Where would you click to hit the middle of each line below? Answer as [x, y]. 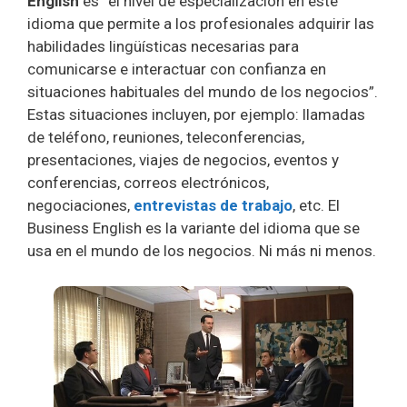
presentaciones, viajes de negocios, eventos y [183, 160]
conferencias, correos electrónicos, [148, 183]
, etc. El [316, 205]
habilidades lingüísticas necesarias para [163, 46]
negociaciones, [80, 205]
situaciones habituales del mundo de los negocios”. [203, 92]
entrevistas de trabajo [213, 205]
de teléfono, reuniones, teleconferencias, [166, 137]
